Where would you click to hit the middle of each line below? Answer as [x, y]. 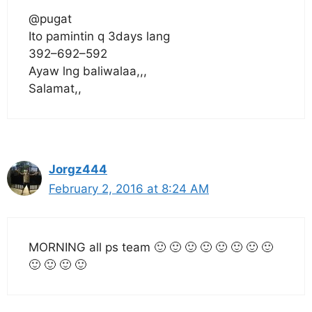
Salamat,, [55, 88]
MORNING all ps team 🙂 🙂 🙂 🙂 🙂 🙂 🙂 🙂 [151, 247]
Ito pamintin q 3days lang [99, 36]
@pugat [50, 19]
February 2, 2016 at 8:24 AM [129, 189]
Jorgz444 [78, 169]
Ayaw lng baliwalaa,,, [88, 71]
